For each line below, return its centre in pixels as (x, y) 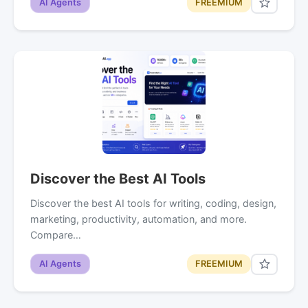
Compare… (56, 234)
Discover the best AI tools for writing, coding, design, (153, 203)
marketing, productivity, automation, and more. (139, 219)
